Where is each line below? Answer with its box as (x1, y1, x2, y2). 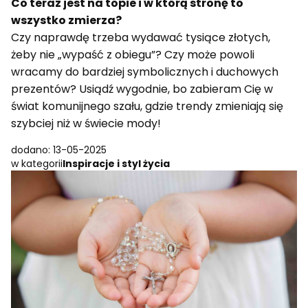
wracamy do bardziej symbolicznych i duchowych (11, 64, 278, 80)
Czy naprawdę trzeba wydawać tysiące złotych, (11, 30, 270, 46)
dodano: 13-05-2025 (11, 143, 107, 157)
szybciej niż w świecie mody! (11, 115, 161, 132)
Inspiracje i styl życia (63, 157, 170, 171)
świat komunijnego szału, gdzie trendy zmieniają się (11, 98, 283, 115)
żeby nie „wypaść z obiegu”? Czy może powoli (11, 47, 254, 63)
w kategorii (11, 157, 63, 171)
